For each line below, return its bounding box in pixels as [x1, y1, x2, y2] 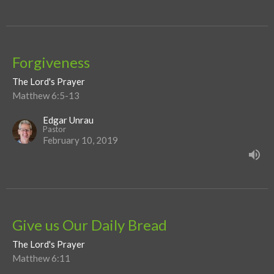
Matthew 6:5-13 [12, 90, 80, 102]
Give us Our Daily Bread [12, 216, 167, 234]
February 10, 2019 [43, 135, 118, 146]
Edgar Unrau [43, 114, 94, 126]
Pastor [43, 124, 66, 135]
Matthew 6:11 [12, 253, 70, 264]
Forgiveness [12, 53, 90, 72]
